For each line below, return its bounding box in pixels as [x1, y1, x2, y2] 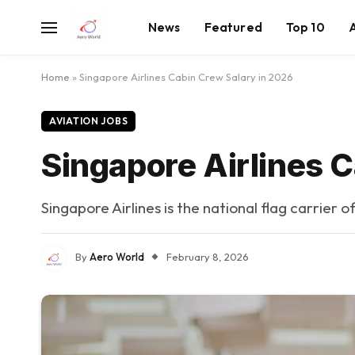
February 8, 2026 [166, 250, 249, 264]
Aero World [90, 250, 144, 264]
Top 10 [285, 19, 325, 35]
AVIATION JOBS [49, 115, 128, 127]
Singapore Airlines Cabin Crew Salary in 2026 [79, 71, 293, 83]
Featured [204, 19, 262, 35]
